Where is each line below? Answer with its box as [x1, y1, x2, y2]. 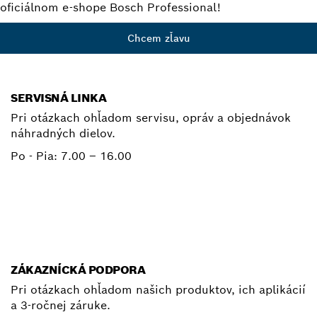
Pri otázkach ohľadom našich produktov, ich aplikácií [11, 282, 306, 298]
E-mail [153, 232, 185, 246]
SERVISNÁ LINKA [11, 91, 107, 105]
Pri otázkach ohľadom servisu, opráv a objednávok [11, 110, 291, 125]
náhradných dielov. [11, 126, 115, 141]
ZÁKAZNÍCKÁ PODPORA [11, 263, 146, 278]
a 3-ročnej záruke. [11, 298, 110, 313]
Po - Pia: [11, 149, 61, 163]
